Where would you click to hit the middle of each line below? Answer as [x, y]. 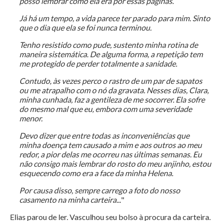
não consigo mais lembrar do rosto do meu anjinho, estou [115, 164]
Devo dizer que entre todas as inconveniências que [104, 136]
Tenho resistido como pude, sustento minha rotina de [108, 45]
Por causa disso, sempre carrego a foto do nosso [99, 190]
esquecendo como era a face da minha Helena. [96, 173]
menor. [31, 118]
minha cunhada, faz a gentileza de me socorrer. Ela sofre [112, 100]
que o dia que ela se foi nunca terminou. [85, 28]
